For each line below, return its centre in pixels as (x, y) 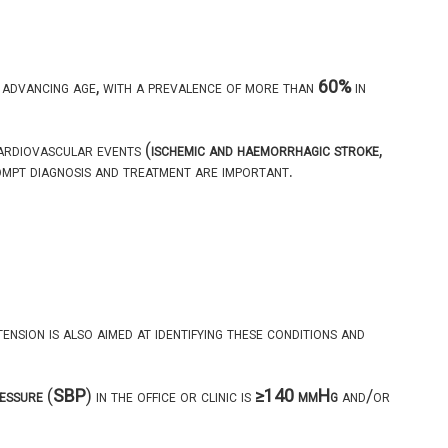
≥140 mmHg (296, 396)
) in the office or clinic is (170, 396)
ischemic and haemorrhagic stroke (264, 149)
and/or (363, 396)
